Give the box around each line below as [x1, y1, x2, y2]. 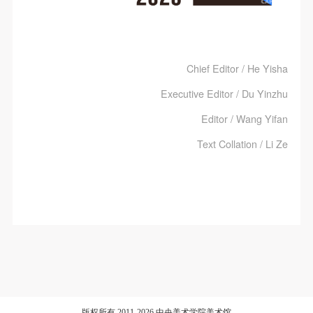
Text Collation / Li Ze [197, 137, 289, 152]
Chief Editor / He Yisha [187, 61, 289, 76]
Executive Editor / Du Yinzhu [161, 87, 289, 101]
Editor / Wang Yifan [201, 112, 289, 126]
